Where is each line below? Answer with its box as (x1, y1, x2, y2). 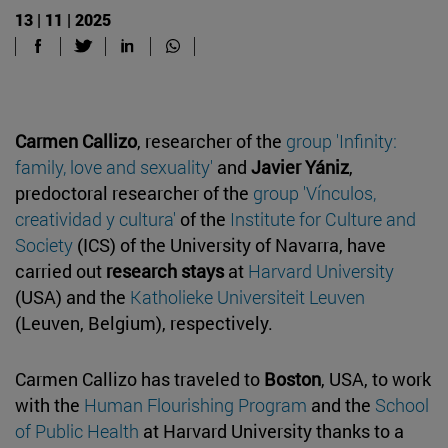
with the (15, 392, 84, 417)
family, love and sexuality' (15, 154, 213, 179)
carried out (15, 258, 106, 283)
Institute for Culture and (230, 206, 416, 231)
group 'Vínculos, (253, 180, 376, 205)
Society (15, 232, 73, 257)
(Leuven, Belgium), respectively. (15, 310, 273, 335)
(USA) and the (15, 284, 130, 309)
